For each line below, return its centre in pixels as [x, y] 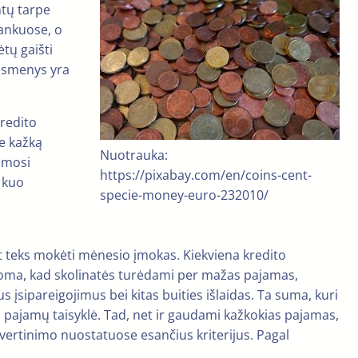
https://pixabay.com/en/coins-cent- [206, 175]
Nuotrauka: [134, 155]
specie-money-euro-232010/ [184, 195]
